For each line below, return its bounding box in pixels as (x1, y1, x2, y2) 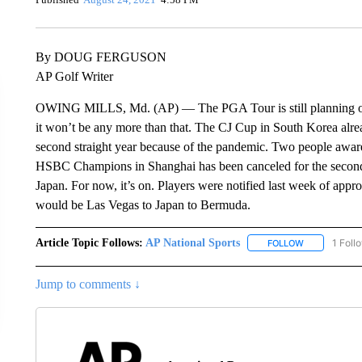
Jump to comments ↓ (35, 276, 141, 291)
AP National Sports (145, 236, 240, 249)
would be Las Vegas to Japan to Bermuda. (35, 197, 250, 212)
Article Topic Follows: (35, 236, 143, 249)
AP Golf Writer (35, 69, 113, 83)
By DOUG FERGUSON (35, 49, 166, 64)
